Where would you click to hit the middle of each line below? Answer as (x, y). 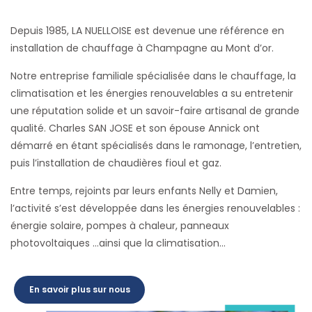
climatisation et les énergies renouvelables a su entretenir (152, 93)
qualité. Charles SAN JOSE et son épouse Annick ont (135, 128)
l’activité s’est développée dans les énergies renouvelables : (155, 208)
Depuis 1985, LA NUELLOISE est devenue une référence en (147, 30)
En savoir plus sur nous (80, 289)
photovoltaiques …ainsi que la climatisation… (118, 243)
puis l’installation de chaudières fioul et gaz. (116, 163)
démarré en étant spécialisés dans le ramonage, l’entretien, (156, 145)
